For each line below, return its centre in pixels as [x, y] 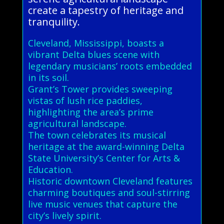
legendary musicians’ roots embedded [110, 66]
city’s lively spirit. [64, 215]
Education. [50, 169]
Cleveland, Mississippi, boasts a [96, 43]
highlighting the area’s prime [90, 112]
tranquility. [54, 21]
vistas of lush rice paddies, [85, 100]
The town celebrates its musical [97, 135]
